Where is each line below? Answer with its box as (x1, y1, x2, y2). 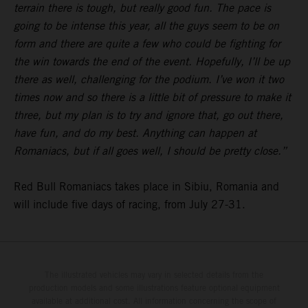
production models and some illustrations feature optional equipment (28, 283, 280, 294)
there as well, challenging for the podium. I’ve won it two (14, 73, 284, 87)
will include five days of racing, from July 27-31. (14, 198, 245, 212)
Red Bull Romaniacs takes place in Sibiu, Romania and (14, 180, 279, 194)
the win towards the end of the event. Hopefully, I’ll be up (14, 55, 290, 69)
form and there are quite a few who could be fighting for (14, 37, 280, 51)
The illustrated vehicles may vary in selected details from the (45, 269, 263, 280)
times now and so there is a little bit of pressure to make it (14, 91, 291, 104)
